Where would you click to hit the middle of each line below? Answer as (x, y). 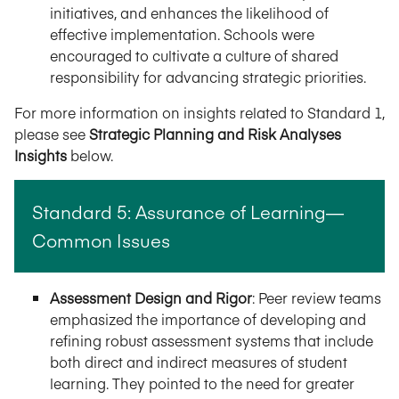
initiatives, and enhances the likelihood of (189, 12)
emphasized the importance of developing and (208, 318)
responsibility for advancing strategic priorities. (208, 76)
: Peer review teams (317, 297)
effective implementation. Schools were (182, 33)
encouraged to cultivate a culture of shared (194, 55)
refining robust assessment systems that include (212, 340)
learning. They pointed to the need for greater (202, 383)
